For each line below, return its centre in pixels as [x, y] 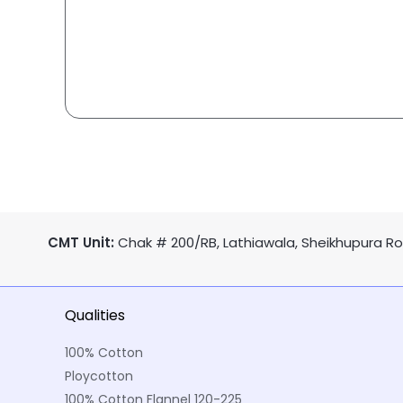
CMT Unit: [81, 242]
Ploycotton [99, 376]
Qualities [95, 315]
